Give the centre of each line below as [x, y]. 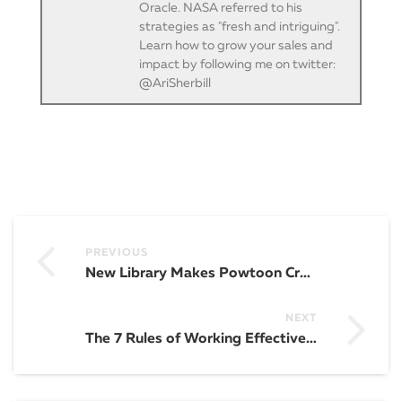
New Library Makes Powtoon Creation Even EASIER [305, 273]
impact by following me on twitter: [237, 65]
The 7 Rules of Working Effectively [311, 338]
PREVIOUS [117, 253]
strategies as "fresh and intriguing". [240, 27]
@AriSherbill [175, 83]
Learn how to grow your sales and [236, 46]
